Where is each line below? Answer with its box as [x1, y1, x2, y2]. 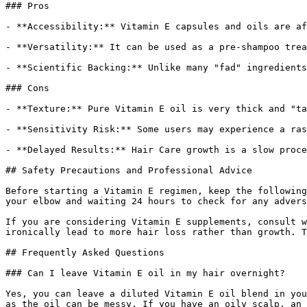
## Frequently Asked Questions [5, 247, 164, 258]
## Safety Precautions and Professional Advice [5, 165, 252, 175]
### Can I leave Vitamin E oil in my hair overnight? [5, 268, 285, 278]
